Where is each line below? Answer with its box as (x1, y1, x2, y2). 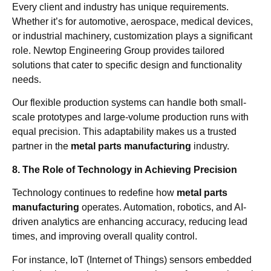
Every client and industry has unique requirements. (12, 1, 229, 12)
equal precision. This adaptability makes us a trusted (12, 126, 237, 137)
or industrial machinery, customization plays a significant (12, 30, 252, 41)
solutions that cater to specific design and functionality (12, 59, 242, 70)
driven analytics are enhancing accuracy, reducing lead (12, 217, 247, 227)
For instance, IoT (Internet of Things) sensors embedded (12, 254, 252, 265)
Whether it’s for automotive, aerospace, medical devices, (12, 16, 253, 27)
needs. (12, 74, 41, 85)
